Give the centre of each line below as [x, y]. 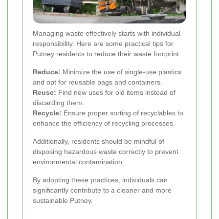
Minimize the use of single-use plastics [121, 72]
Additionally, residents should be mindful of [99, 141]
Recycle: [47, 113]
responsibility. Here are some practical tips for [103, 43]
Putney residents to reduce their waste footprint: [107, 54]
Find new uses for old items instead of [116, 92]
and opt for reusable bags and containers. [98, 82]
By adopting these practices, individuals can [100, 180]
